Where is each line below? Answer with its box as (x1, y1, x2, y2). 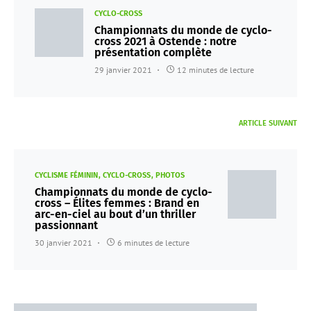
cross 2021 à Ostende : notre (94, 35, 237, 48)
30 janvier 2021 (35, 237, 92, 248)
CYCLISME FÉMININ (35, 171, 98, 180)
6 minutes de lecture (117, 237, 190, 248)
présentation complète (94, 46, 212, 59)
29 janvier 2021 (94, 65, 152, 75)
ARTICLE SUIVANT (239, 119, 297, 128)
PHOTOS (155, 171, 185, 180)
